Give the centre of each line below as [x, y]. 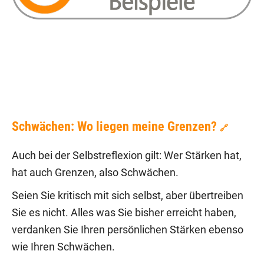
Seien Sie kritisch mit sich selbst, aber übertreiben [128, 196]
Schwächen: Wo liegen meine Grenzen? [114, 127]
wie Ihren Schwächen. [63, 247]
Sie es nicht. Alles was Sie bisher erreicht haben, [124, 213]
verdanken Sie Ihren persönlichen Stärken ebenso [128, 230]
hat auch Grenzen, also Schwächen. [95, 173]
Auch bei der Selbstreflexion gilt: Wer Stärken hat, [127, 156]
